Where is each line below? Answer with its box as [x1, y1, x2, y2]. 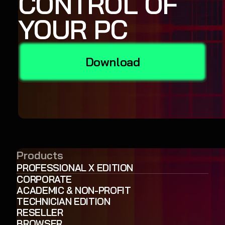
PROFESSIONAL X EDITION [17, 162, 134, 174]
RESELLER [17, 206, 63, 219]
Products [17, 148, 64, 162]
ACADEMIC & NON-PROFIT [17, 184, 131, 197]
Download [85, 54, 140, 69]
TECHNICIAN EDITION [17, 195, 110, 208]
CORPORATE [17, 173, 72, 186]
